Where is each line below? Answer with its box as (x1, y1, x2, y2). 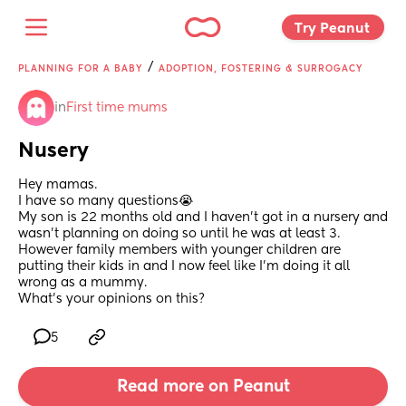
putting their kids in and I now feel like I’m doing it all (18, 260, 350, 274)
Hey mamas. (18, 179, 97, 192)
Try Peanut (295, 21, 373, 35)
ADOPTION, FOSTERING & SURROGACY (159, 64, 362, 73)
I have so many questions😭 (18, 195, 193, 208)
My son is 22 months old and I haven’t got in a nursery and (18, 211, 388, 225)
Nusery (18, 141, 89, 162)
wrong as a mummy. (18, 276, 147, 290)
